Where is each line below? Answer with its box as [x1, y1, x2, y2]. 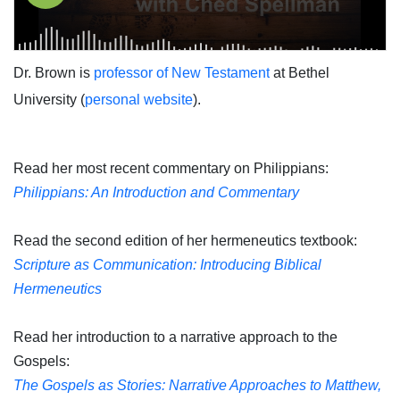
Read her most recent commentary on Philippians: [13, 161, 329, 177]
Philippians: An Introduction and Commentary [13, 185, 299, 201]
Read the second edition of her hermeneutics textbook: [13, 233, 361, 249]
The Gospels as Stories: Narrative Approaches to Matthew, [13, 378, 381, 394]
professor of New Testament [94, 65, 270, 81]
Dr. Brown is [13, 65, 94, 81]
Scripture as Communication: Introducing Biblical [13, 257, 321, 273]
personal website [85, 92, 193, 108]
